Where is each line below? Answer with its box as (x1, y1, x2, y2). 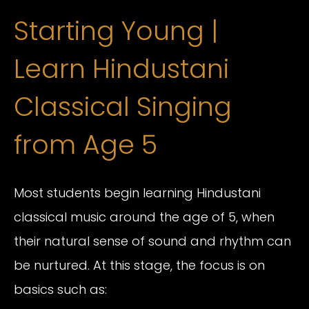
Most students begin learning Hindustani (14, 184, 261, 202)
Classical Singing (14, 88, 232, 125)
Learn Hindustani (14, 50, 229, 87)
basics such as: (14, 281, 107, 299)
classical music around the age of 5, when (14, 208, 275, 226)
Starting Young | (14, 12, 218, 49)
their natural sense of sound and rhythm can (14, 232, 291, 250)
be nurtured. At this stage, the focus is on (14, 257, 265, 275)
